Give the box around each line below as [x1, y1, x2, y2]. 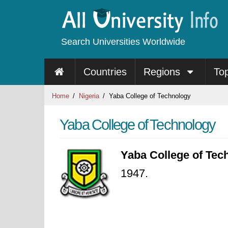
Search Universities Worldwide [61, 37, 185, 47]
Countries [83, 66, 127, 77]
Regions [143, 66, 183, 77]
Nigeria [79, 92, 99, 100]
